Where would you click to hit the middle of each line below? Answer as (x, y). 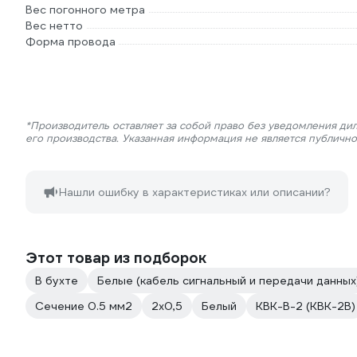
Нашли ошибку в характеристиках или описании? (195, 192)
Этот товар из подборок (116, 258)
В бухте (57, 280)
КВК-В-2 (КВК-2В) (306, 306)
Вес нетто (54, 25)
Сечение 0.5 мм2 (84, 306)
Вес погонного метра (85, 10)
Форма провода (71, 41)
